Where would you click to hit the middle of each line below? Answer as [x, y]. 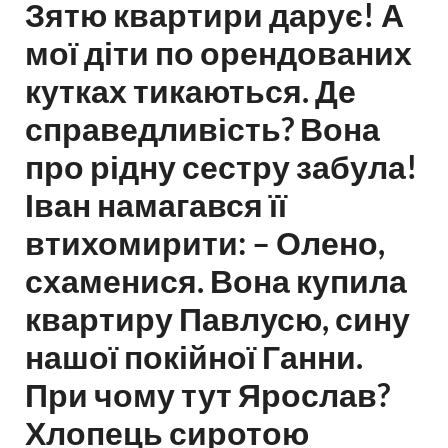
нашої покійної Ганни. [194, 356]
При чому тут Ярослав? [207, 394]
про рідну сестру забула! [221, 166]
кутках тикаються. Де [190, 90]
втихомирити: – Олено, [205, 242]
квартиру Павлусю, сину [217, 318]
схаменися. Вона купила [216, 280]
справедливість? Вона [202, 128]
